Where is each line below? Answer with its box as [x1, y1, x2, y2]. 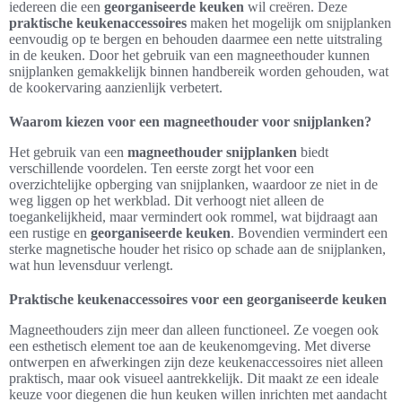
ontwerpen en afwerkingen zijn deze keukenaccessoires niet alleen [9, 354, 383, 370]
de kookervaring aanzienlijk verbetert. [9, 80, 223, 95]
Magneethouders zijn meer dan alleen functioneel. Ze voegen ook [9, 322, 379, 337]
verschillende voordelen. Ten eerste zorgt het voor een [9, 161, 314, 176]
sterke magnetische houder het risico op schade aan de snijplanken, [9, 241, 386, 257]
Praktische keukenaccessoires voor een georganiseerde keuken [9, 292, 387, 307]
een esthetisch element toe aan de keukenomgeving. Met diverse [9, 338, 371, 354]
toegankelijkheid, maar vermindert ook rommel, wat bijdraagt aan [9, 209, 378, 224]
